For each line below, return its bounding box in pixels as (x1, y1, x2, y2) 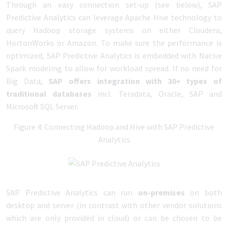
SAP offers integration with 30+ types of (48, 76, 222, 86)
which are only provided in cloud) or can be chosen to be (6, 213, 222, 223)
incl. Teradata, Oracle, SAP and (98, 89, 222, 99)
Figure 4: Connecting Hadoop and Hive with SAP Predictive (14, 122, 214, 132)
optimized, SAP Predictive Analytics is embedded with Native (6, 50, 222, 61)
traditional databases (6, 89, 98, 99)
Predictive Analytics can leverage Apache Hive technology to (6, 12, 222, 22)
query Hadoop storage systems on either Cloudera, (6, 25, 222, 35)
